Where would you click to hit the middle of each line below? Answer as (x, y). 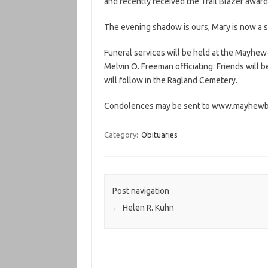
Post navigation (141, 191)
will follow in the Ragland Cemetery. (170, 80)
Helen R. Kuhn (147, 208)
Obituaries (159, 135)
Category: (122, 135)
